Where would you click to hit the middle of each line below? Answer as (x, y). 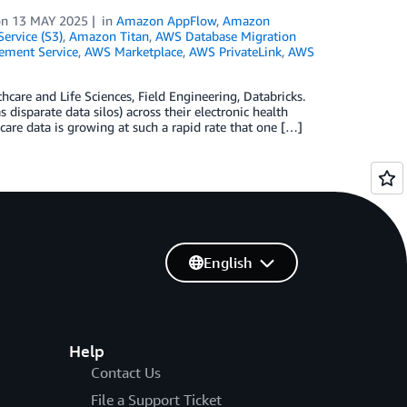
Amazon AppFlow (167, 20)
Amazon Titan (109, 36)
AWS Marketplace (133, 51)
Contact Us (125, 372)
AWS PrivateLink (235, 51)
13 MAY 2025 (50, 20)
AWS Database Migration (225, 36)
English (228, 263)
